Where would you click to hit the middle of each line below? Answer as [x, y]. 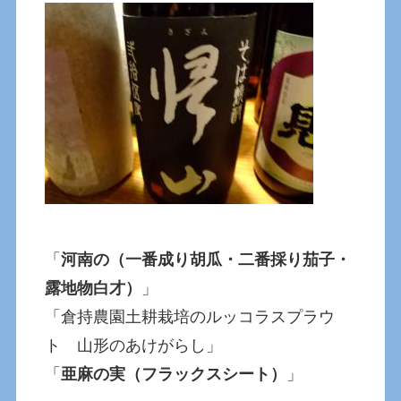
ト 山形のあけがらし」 [134, 346]
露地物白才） [94, 289]
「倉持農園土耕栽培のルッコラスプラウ [190, 317]
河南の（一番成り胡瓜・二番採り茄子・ [206, 260]
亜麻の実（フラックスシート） [174, 375]
